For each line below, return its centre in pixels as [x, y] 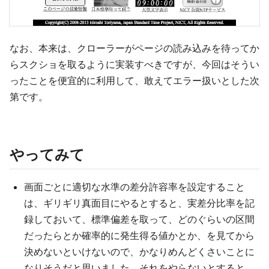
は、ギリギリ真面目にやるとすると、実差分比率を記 [139, 203]
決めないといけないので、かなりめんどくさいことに [139, 251]
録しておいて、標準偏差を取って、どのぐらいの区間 [139, 219]
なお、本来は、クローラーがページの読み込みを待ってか [134, 48]
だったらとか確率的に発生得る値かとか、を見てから [139, 235]
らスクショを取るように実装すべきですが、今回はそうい [134, 64]
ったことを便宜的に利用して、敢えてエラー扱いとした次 [134, 80]
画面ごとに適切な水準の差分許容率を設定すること [134, 186]
